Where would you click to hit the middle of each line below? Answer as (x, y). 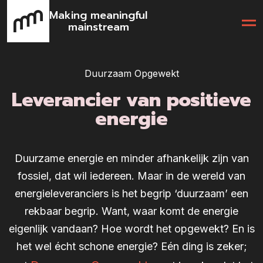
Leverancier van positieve (131, 100)
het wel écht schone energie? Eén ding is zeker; (131, 246)
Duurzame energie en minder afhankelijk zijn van (131, 158)
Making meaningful (98, 15)
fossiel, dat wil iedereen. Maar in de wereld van (131, 176)
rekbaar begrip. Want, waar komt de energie (131, 211)
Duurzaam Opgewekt (131, 73)
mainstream (98, 27)
